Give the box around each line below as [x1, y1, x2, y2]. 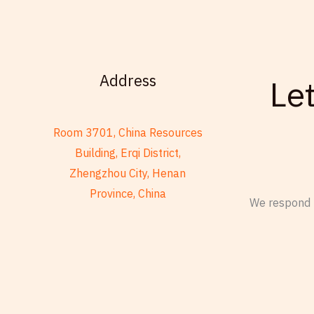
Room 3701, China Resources [53, 125, 203, 140]
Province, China [89, 186, 166, 201]
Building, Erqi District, [74, 146, 181, 161]
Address [99, 69, 156, 90]
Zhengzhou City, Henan [69, 166, 186, 181]
